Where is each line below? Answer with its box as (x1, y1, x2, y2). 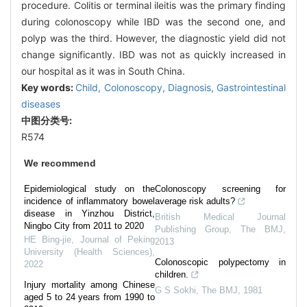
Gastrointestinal (217, 81, 286, 93)
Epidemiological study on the (24, 183, 155, 194)
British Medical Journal (155, 211, 286, 222)
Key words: (21, 81, 76, 93)
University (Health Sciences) (24, 246, 152, 257)
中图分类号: (21, 114, 74, 126)
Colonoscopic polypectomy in (155, 256, 286, 267)
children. (155, 269, 188, 280)
